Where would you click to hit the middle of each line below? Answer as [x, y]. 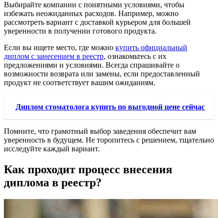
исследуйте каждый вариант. [52, 148]
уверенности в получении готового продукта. [80, 31]
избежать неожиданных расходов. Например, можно [91, 13]
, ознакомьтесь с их [135, 56]
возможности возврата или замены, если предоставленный [102, 73]
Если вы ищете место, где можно [60, 47]
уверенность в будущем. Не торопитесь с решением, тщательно [109, 140]
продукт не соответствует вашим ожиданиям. [80, 82]
